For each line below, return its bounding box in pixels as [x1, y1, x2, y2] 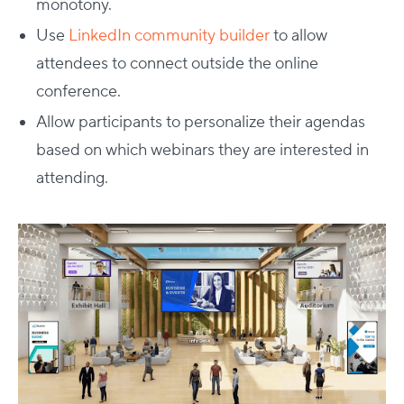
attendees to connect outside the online [36, 53, 318, 74]
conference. [36, 81, 121, 102]
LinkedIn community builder [69, 25, 270, 46]
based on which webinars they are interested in [36, 140, 369, 161]
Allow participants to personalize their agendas [36, 112, 365, 133]
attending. [36, 168, 108, 188]
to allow [270, 25, 327, 46]
